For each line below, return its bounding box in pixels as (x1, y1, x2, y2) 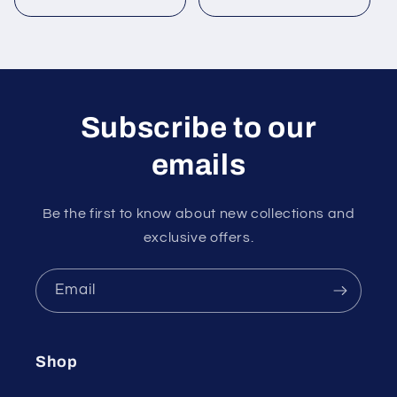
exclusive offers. (143, 230, 254, 245)
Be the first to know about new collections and (42, 206, 355, 222)
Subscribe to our (80, 112, 317, 144)
